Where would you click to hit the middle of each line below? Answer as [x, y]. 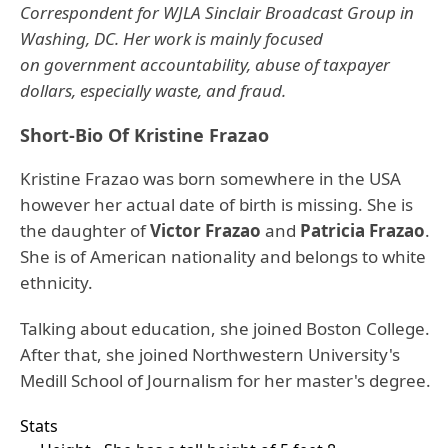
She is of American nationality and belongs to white [223, 256]
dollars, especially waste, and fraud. [153, 90]
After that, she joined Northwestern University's [210, 354]
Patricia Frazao [360, 230]
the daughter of [85, 230]
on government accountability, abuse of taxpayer [205, 64]
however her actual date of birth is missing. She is [216, 204]
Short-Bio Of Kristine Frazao [144, 135]
